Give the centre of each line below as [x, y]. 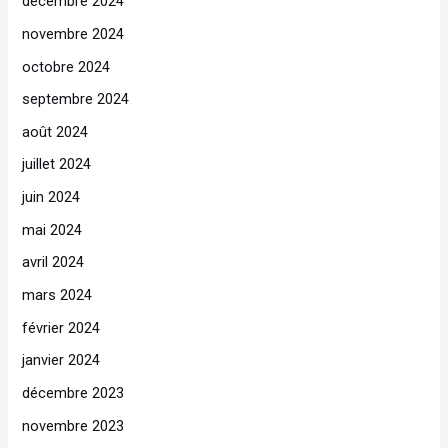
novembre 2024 [73, 33]
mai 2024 [52, 229]
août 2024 [55, 131]
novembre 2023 [73, 425]
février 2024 [61, 327]
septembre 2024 [76, 99]
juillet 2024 [57, 164]
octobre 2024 [66, 66]
